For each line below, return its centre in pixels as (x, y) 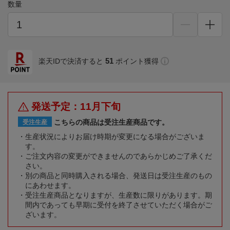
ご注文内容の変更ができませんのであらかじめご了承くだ (119, 156)
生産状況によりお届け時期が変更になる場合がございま (115, 137)
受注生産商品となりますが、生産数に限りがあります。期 (119, 195)
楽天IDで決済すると (71, 61)
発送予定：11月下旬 (76, 107)
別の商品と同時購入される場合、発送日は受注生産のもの (119, 176)
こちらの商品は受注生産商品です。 (111, 122)
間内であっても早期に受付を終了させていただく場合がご (119, 205)
